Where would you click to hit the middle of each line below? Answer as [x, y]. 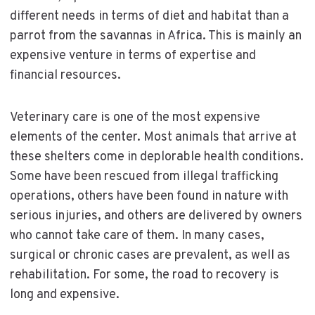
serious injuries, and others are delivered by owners [156, 216]
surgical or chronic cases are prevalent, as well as [150, 255]
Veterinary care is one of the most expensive [135, 117]
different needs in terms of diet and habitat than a [149, 16]
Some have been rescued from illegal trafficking [144, 176]
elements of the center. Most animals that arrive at [153, 137]
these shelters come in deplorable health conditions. [156, 157]
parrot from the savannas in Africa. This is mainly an [155, 36]
